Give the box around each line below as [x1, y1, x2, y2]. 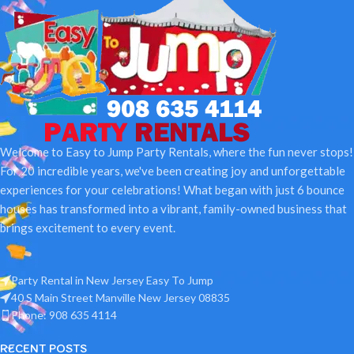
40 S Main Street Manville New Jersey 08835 [11, 290, 230, 304]
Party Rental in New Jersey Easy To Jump [11, 273, 213, 287]
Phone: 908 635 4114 [11, 307, 117, 322]
